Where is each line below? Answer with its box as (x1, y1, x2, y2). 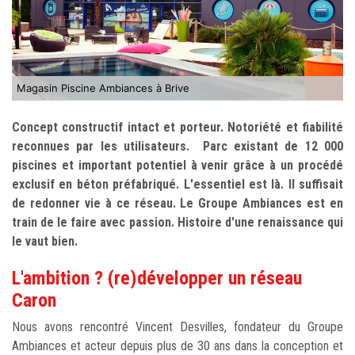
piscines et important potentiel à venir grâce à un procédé (12, 157, 343, 173)
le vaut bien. (12, 233, 78, 249)
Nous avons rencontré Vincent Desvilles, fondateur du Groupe (12, 319, 343, 334)
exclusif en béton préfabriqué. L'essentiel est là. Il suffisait (12, 176, 343, 192)
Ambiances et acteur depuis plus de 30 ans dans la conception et (12, 338, 343, 353)
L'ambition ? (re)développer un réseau (12, 266, 302, 289)
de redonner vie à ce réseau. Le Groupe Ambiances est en (12, 195, 343, 211)
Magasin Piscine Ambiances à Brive (17, 81, 189, 94)
